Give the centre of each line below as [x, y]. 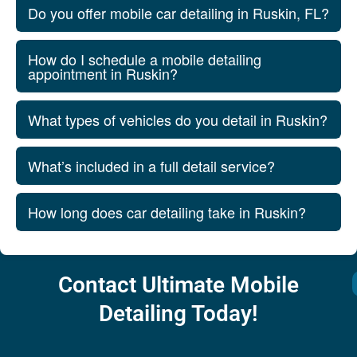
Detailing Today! [178, 313]
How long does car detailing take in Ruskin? [167, 212]
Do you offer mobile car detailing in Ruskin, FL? [178, 12]
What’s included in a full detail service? [151, 165]
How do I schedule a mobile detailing [145, 59]
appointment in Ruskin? [103, 73]
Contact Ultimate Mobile [178, 284]
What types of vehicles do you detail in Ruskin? [178, 119]
